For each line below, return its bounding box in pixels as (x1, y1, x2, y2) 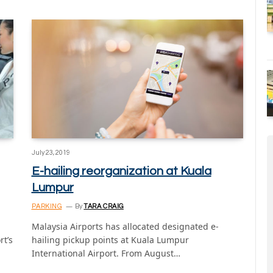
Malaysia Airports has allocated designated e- (31, 221, 219, 233)
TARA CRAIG (83, 203, 124, 210)
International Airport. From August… (31, 247, 180, 260)
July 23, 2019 (31, 149, 70, 157)
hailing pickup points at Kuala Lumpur (31, 234, 189, 246)
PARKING (31, 203, 62, 210)
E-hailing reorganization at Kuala (31, 165, 211, 178)
